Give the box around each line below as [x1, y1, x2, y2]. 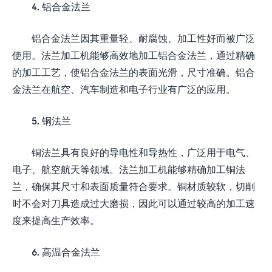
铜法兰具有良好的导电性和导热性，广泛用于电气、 [32, 146, 255, 158]
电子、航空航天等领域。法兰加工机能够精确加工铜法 [12, 163, 245, 175]
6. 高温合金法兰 [32, 245, 100, 257]
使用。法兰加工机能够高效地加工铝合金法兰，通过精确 [12, 49, 255, 61]
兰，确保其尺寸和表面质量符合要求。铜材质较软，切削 [12, 180, 255, 192]
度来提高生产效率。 [12, 214, 100, 226]
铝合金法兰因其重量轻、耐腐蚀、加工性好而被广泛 [32, 32, 255, 44]
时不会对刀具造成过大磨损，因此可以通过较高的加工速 [12, 197, 255, 209]
